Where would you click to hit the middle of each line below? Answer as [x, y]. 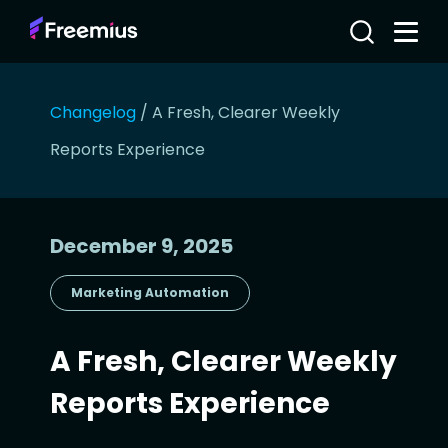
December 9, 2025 [141, 246]
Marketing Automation [150, 292]
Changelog [93, 112]
